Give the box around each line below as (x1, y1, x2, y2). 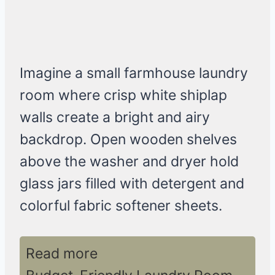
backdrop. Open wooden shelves (20, 131, 237, 149)
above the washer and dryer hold (20, 153, 239, 171)
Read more (26, 245, 98, 263)
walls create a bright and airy (20, 109, 210, 126)
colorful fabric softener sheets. (20, 197, 222, 215)
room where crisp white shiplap (20, 87, 227, 104)
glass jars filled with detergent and (20, 175, 244, 193)
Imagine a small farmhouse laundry (20, 64, 248, 82)
